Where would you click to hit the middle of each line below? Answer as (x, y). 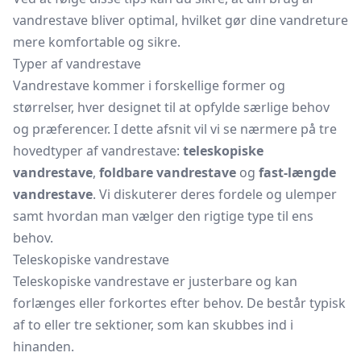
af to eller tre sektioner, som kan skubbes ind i (153, 325)
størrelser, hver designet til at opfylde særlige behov (171, 107)
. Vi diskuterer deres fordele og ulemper (215, 194)
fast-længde (297, 172)
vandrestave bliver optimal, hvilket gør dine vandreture (180, 20)
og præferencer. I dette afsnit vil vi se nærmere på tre (175, 129)
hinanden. (44, 346)
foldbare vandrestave (168, 172)
